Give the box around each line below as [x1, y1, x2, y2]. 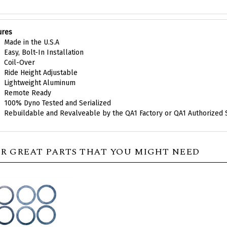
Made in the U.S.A [4, 28, 59, 37]
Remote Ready [4, 79, 51, 88]
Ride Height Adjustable [4, 58, 78, 67]
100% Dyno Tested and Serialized [4, 89, 111, 98]
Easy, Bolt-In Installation [4, 38, 84, 47]
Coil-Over [4, 48, 35, 57]
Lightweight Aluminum [4, 68, 75, 78]
